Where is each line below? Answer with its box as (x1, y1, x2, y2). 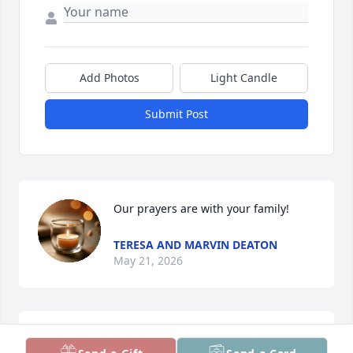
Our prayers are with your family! (113, 200, 289, 216)
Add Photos (79, 69, 139, 85)
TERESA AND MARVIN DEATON (113, 236, 277, 252)
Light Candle (210, 69, 277, 85)
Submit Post (145, 106, 208, 121)
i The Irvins (113, 331, 173, 347)
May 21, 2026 (113, 252, 183, 268)
